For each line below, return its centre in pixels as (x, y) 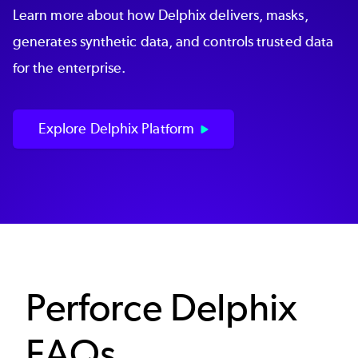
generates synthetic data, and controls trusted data (173, 42)
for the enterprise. (70, 68)
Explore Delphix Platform (116, 128)
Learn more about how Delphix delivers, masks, (161, 16)
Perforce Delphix (162, 308)
